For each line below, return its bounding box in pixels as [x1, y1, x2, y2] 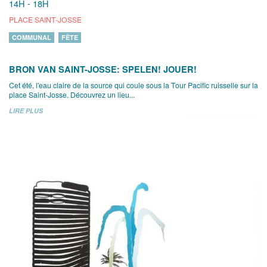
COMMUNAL [12, 33, 51, 42]
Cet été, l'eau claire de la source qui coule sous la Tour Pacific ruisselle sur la [9, 80, 258, 91]
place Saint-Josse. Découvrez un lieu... [9, 89, 135, 100]
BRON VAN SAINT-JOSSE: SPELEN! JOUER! [9, 63, 197, 76]
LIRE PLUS [9, 106, 43, 116]
